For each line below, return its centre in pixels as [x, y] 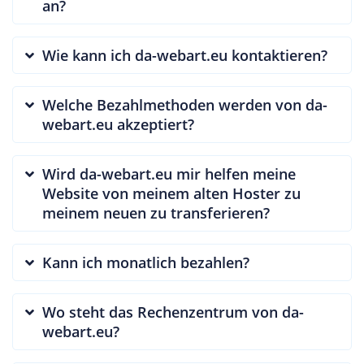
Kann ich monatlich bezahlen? [146, 262]
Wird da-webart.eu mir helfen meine [169, 173]
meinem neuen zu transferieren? [156, 212]
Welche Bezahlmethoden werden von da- [185, 104]
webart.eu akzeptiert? [118, 124]
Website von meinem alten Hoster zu [171, 193]
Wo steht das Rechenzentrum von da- [173, 312]
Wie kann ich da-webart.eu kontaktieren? [185, 55]
